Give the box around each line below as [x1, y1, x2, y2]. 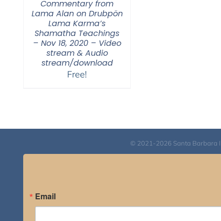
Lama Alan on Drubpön [31, 8, 123, 19]
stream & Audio [46, 47, 108, 59]
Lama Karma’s [48, 18, 106, 29]
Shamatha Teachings [35, 28, 119, 39]
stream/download [41, 57, 113, 69]
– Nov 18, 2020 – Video [33, 37, 121, 49]
